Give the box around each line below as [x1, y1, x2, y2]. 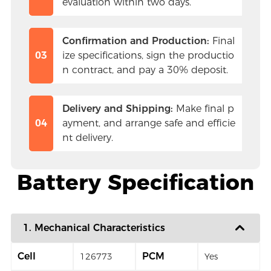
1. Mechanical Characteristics [22, 222, 165, 234]
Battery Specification [17, 169, 254, 196]
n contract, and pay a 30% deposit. [62, 64, 228, 76]
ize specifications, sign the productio [62, 50, 234, 62]
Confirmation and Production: [62, 35, 209, 47]
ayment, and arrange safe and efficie [62, 117, 235, 129]
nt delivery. [62, 132, 113, 144]
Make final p [172, 103, 234, 115]
